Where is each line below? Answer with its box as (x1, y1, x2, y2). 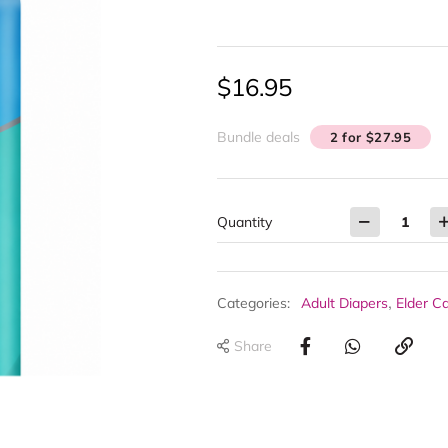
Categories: (216, 294, 290, 312)
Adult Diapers (300, 294, 388, 312)
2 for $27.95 (329, 129, 412, 145)
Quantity (216, 212, 272, 231)
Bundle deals (216, 128, 300, 146)
